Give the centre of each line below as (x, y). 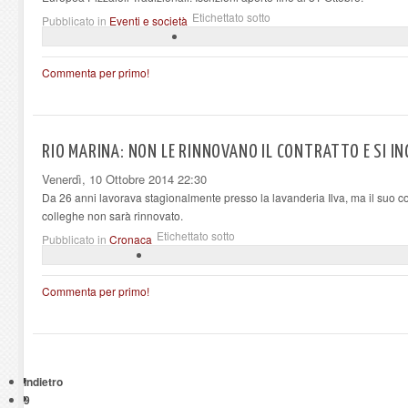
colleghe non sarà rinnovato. (112, 215)
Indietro (43, 381)
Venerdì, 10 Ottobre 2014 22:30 (124, 178)
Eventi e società (148, 20)
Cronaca (131, 239)
